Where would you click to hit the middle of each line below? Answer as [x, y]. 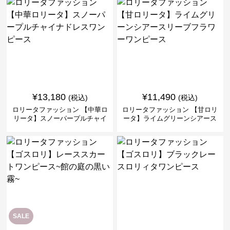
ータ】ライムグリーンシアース [170, 118]
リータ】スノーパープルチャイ [60, 118]
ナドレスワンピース [60, 127]
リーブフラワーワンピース [170, 127]
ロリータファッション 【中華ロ [60, 109]
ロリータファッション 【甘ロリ [170, 109]
